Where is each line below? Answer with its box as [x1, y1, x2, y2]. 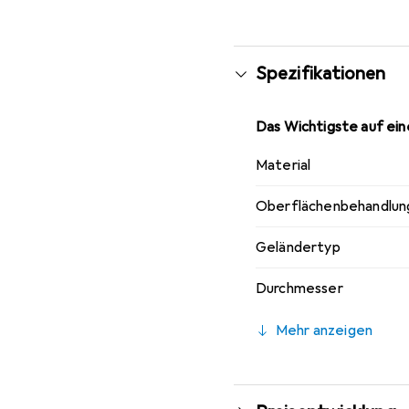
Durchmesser [256, 279, 343, 298]
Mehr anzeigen [276, 321, 373, 340]
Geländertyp [256, 238, 341, 257]
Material [256, 156, 311, 174]
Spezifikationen [256, 62, 386, 85]
